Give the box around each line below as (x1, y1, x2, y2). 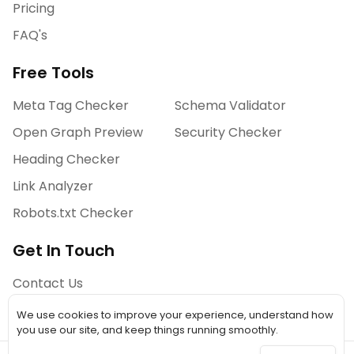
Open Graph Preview (13, 122, 143, 141)
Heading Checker (13, 149, 120, 168)
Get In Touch (13, 239, 115, 262)
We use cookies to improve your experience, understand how (17, 307, 333, 322)
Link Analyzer (13, 176, 93, 195)
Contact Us (13, 273, 83, 292)
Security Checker (175, 122, 282, 141)
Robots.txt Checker (13, 203, 134, 222)
